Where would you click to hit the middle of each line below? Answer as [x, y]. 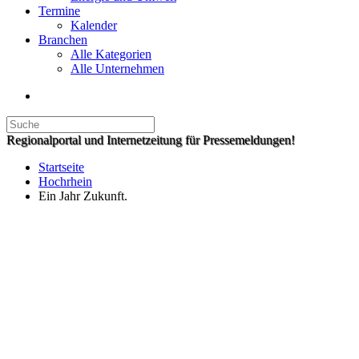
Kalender [94, 25]
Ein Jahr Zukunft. [83, 196]
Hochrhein [65, 182]
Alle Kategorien [111, 54]
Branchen [63, 40]
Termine [59, 11]
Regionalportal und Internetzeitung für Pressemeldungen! [151, 140]
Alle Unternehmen [117, 69]
